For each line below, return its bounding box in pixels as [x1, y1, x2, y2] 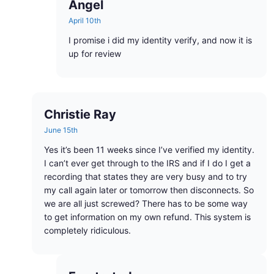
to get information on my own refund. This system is [44, 212, 251, 223]
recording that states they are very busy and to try [44, 171, 247, 182]
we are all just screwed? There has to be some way [44, 198, 248, 209]
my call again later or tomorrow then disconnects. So [44, 185, 254, 196]
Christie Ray [44, 107, 116, 122]
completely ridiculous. [44, 225, 131, 236]
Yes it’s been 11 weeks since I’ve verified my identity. [44, 144, 254, 155]
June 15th [44, 125, 78, 135]
